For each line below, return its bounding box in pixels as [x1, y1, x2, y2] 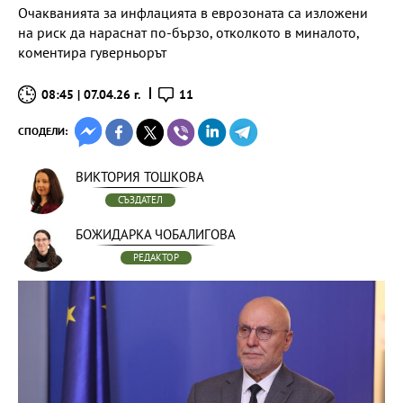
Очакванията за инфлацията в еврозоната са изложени [18, 4, 368, 22]
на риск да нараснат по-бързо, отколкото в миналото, [18, 23, 359, 41]
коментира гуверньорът [18, 43, 166, 61]
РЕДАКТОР [132, 251, 179, 264]
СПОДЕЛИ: [18, 124, 67, 138]
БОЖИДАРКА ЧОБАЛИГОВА [76, 226, 236, 243]
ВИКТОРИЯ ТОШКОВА [76, 168, 204, 185]
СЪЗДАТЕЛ [117, 193, 163, 206]
